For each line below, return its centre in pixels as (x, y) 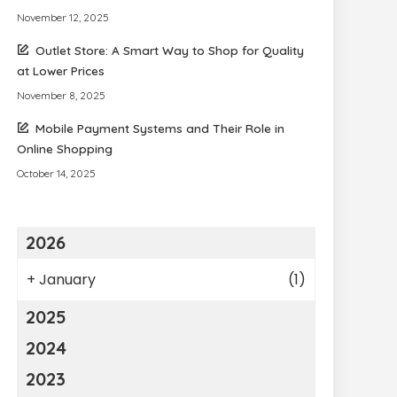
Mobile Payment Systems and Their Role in (160, 128)
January (68, 280)
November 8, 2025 (62, 95)
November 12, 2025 (63, 17)
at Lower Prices (61, 70)
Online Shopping (65, 148)
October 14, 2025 (57, 173)
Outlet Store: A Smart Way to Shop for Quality (170, 50)
